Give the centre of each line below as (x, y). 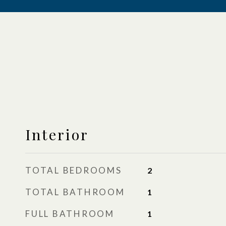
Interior (57, 134)
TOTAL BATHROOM (75, 192)
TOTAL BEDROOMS (74, 170)
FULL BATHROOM (70, 214)
